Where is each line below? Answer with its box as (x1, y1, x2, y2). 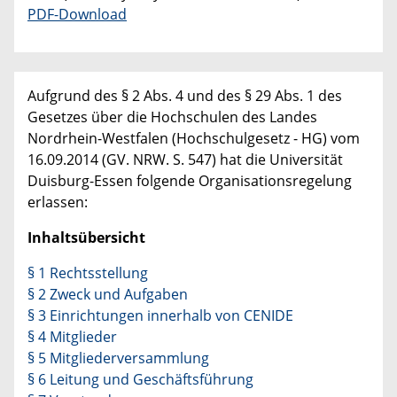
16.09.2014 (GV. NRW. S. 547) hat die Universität (27, 149, 343, 169)
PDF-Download (27, 4, 127, 24)
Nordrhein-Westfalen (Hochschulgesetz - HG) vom (27, 128, 360, 148)
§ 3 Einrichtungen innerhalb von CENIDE (27, 305, 293, 325)
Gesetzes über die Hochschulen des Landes (27, 106, 317, 127)
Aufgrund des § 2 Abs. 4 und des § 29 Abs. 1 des (27, 85, 342, 105)
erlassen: (27, 191, 88, 212)
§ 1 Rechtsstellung (27, 262, 148, 283)
